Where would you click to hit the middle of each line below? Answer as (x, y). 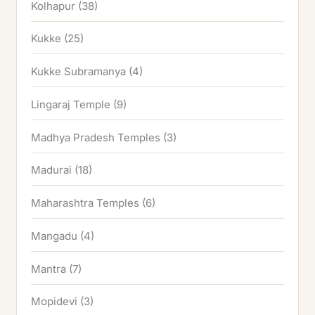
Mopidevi (54, 302)
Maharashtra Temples (85, 203)
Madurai (52, 170)
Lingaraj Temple (71, 104)
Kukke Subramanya (79, 72)
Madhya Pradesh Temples (96, 137)
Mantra (49, 269)
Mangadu (54, 236)
